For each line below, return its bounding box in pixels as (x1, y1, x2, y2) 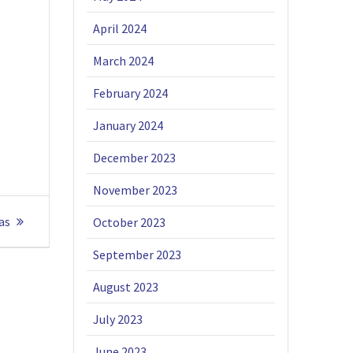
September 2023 (93, 247, 182, 263)
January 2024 (93, 117, 164, 134)
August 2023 (93, 279, 159, 295)
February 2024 (93, 85, 169, 102)
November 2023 (93, 182, 178, 199)
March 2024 (93, 53, 154, 69)
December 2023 (93, 150, 176, 166)
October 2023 (93, 214, 166, 231)
